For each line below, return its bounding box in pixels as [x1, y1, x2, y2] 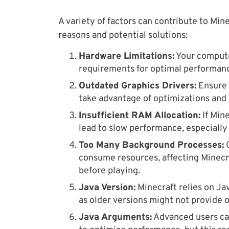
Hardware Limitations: [79, 51, 174, 62]
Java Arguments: [79, 212, 152, 223]
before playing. [79, 165, 140, 177]
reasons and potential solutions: [58, 30, 188, 41]
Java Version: [79, 182, 135, 194]
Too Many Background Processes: [79, 140, 224, 151]
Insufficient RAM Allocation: [79, 110, 200, 122]
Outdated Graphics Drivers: [79, 80, 196, 92]
